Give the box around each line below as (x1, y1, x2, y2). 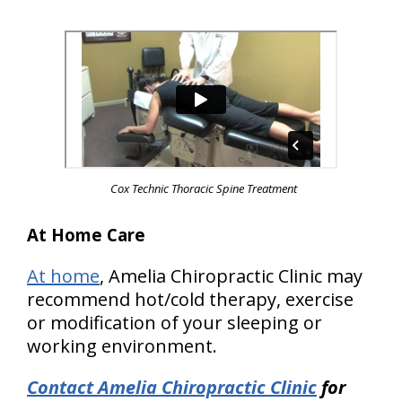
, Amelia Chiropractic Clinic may (100, 263, 363, 288)
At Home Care (27, 223, 145, 246)
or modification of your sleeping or (27, 310, 322, 335)
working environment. (27, 333, 217, 358)
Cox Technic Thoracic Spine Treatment (109, 179, 297, 197)
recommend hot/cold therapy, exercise (27, 286, 354, 311)
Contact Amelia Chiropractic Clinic (27, 374, 317, 399)
